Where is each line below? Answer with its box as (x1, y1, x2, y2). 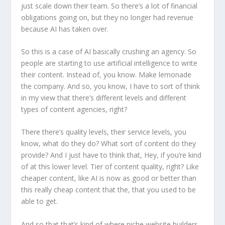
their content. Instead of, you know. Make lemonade (21, 69, 192, 79)
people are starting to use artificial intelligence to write (21, 58, 198, 68)
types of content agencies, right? (21, 104, 128, 114)
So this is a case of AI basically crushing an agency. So (21, 46, 197, 56)
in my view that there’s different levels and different (21, 92, 187, 102)
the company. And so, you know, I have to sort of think (21, 81, 200, 91)
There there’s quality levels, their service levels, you (21, 127, 187, 137)
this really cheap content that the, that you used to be (21, 185, 196, 195)
